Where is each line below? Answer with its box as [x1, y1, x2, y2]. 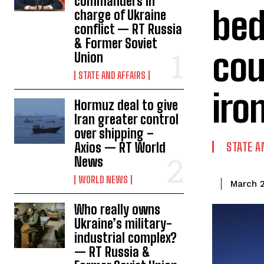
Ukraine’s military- [74, 215, 173, 232]
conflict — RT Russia [74, 21, 183, 37]
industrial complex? [74, 229, 177, 246]
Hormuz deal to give [74, 97, 179, 113]
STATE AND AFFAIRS [78, 69, 146, 81]
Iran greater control [74, 111, 179, 127]
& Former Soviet [74, 35, 158, 51]
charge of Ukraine [74, 6, 167, 23]
